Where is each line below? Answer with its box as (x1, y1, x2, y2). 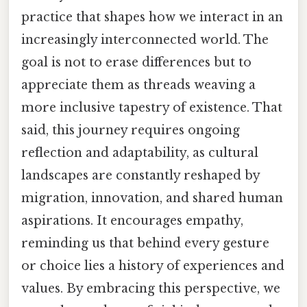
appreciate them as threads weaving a (21, 77, 256, 93)
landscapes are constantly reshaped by (21, 168, 260, 184)
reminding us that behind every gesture (21, 236, 269, 251)
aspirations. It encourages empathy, (21, 213, 243, 229)
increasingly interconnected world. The (21, 32, 269, 48)
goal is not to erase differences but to (21, 55, 251, 71)
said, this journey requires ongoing (21, 123, 240, 138)
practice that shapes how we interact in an (21, 10, 283, 25)
